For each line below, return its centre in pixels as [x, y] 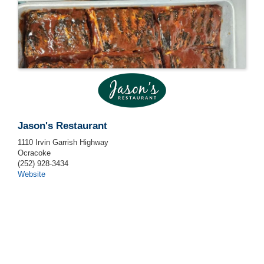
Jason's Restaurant [62, 126]
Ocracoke [34, 153]
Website [32, 174]
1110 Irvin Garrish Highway [63, 143]
